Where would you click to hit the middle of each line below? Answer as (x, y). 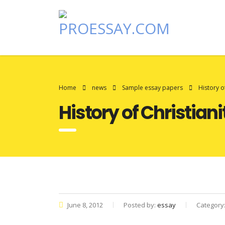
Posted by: (140, 205)
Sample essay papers (152, 88)
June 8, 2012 (84, 205)
